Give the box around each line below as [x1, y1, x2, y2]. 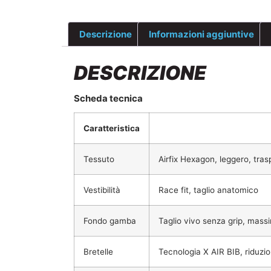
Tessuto [83, 154, 114, 165]
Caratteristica [83, 123, 140, 134]
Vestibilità [83, 185, 120, 195]
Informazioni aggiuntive [149, 28, 254, 40]
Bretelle [83, 247, 113, 257]
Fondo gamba [83, 216, 136, 226]
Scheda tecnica [74, 93, 143, 104]
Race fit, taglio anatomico [158, 185, 258, 195]
